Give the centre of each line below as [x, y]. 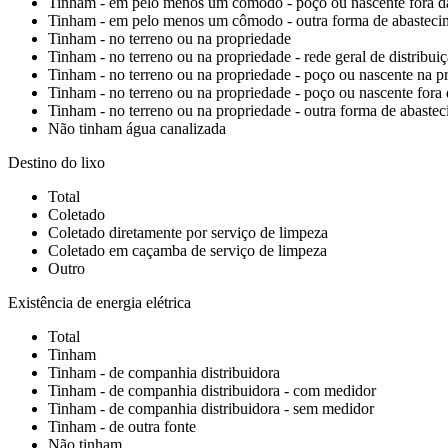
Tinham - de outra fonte [122, 426]
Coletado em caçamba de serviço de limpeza [187, 250]
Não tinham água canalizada [137, 128]
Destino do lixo [56, 162]
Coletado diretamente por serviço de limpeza [188, 232]
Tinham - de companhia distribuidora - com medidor [212, 390]
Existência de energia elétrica [99, 302]
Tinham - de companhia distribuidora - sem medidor [211, 408]
